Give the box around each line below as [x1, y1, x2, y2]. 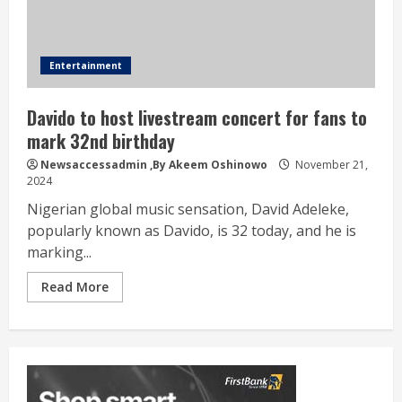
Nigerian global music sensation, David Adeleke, [27, 198, 349, 219]
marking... [27, 241, 92, 262]
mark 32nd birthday [27, 127, 175, 154]
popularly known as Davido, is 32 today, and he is [27, 220, 356, 240]
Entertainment [49, 58, 122, 72]
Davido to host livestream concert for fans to [27, 103, 367, 131]
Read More [41, 277, 109, 295]
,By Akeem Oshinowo [147, 156, 270, 172]
